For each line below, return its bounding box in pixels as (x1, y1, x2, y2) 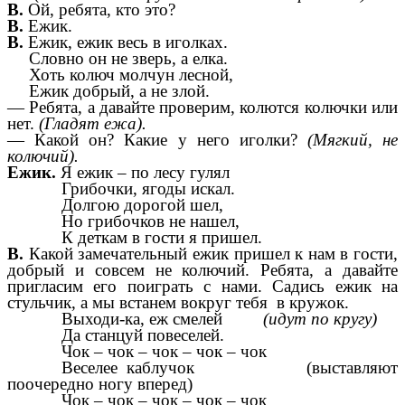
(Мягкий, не (306, 130, 398, 150)
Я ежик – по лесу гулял (56, 163, 230, 183)
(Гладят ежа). (39, 114, 146, 134)
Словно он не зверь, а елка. (29, 49, 228, 69)
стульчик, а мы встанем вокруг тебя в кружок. (7, 293, 349, 313)
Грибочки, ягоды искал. (61, 179, 235, 199)
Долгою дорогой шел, (61, 195, 223, 215)
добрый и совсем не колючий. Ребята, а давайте (7, 260, 398, 280)
